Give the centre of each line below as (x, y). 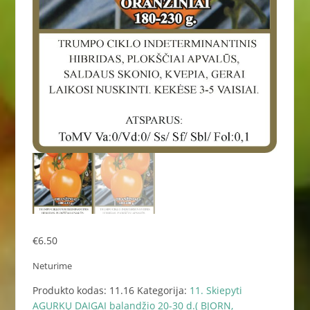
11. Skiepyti (216, 291)
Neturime (52, 266)
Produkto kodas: (71, 291)
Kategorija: (163, 291)
